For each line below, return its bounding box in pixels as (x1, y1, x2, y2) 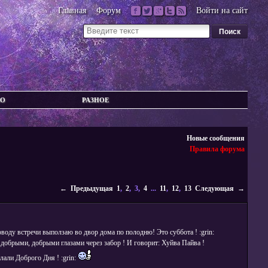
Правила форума (190, 145, 245, 153)
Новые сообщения (187, 134, 245, 142)
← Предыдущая (60, 184, 114, 193)
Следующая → (195, 184, 245, 193)
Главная (58, 6, 87, 15)
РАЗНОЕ (82, 96, 109, 103)
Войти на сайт (196, 6, 248, 15)
